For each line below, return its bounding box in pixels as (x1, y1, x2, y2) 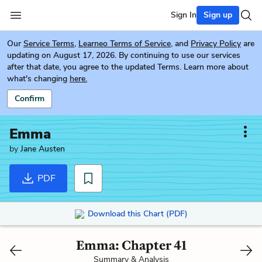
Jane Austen (20, 143, 65, 154)
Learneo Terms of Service (78, 38, 171, 49)
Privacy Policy (191, 38, 241, 49)
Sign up (204, 9, 232, 20)
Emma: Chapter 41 (75, 237, 187, 253)
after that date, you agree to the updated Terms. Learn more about (7, 61, 249, 73)
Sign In (171, 9, 196, 20)
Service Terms (23, 38, 74, 49)
